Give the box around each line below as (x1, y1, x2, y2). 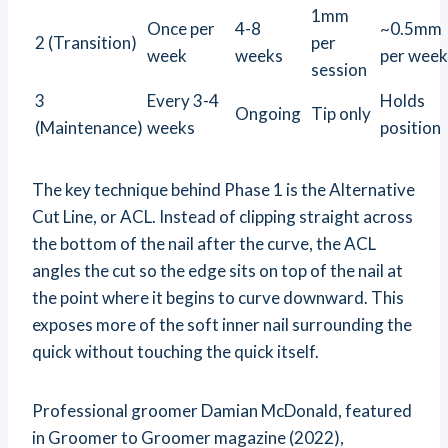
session (311, 59, 367, 81)
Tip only (311, 103, 371, 125)
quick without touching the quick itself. (32, 341, 319, 363)
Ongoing (235, 103, 301, 125)
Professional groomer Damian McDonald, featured (32, 400, 412, 422)
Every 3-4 (147, 90, 219, 112)
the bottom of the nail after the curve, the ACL (32, 233, 376, 255)
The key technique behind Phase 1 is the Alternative (32, 179, 415, 201)
